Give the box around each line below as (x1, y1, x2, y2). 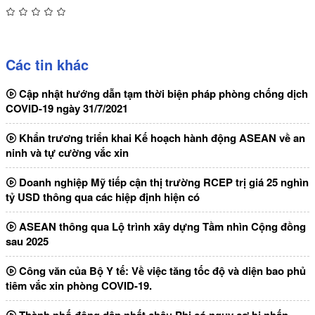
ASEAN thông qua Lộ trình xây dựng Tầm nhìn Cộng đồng (16, 219, 306, 235)
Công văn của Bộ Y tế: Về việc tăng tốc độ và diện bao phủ (16, 263, 306, 279)
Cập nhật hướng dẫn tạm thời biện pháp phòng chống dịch (16, 86, 308, 102)
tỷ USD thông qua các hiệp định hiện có (6, 189, 200, 205)
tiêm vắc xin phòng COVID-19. (6, 278, 152, 294)
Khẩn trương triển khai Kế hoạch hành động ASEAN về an (16, 130, 305, 146)
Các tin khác (6, 54, 89, 75)
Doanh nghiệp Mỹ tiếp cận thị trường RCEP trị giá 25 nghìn (16, 174, 309, 191)
